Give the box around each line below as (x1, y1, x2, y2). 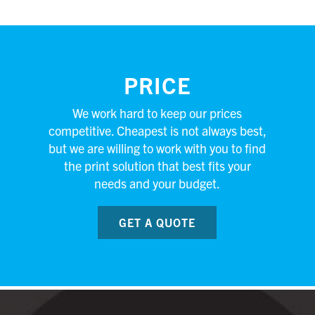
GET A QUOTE (119, 214, 196, 229)
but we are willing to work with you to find (49, 139, 266, 156)
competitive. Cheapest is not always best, (48, 122, 266, 139)
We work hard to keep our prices (72, 104, 243, 121)
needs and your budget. (94, 174, 221, 191)
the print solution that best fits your (63, 157, 251, 174)
